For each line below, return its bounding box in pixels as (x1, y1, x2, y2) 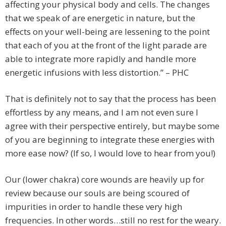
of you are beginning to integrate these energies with (5, 134, 214, 146)
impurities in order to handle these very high (5, 201, 182, 213)
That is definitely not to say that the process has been (5, 93, 216, 105)
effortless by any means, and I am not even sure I (5, 106, 198, 119)
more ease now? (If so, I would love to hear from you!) (5, 147, 215, 159)
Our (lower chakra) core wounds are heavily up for (5, 174, 204, 186)
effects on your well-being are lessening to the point (5, 26, 210, 38)
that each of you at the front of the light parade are (5, 39, 207, 51)
